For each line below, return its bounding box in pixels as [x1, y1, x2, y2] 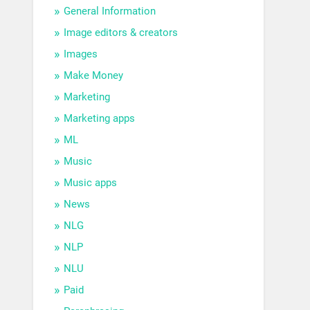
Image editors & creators [64, 26, 179, 39]
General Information [64, 5, 156, 18]
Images [64, 48, 98, 61]
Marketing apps [64, 112, 136, 125]
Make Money [64, 69, 124, 82]
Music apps [64, 176, 118, 190]
